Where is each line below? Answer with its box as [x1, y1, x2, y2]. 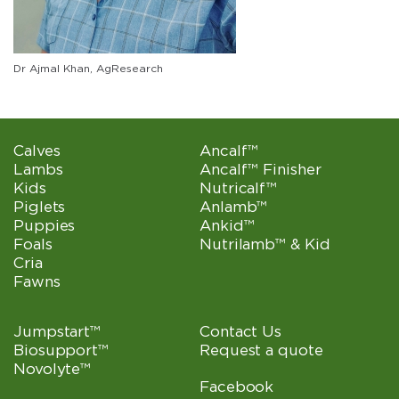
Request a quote [199, 340, 323, 359]
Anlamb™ [199, 197, 268, 216]
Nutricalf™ [199, 178, 278, 197]
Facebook [199, 377, 274, 395]
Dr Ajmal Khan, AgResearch [13, 61, 163, 75]
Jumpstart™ [13, 322, 102, 340]
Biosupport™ [13, 340, 110, 359]
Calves [13, 141, 61, 159]
